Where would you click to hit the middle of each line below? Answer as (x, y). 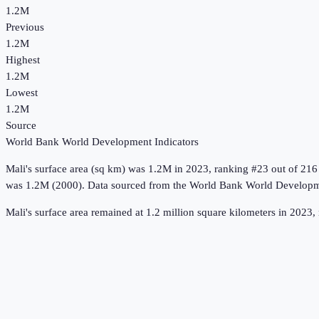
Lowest (22, 93)
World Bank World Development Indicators (102, 142)
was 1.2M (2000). (45, 185)
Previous (25, 27)
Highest (23, 60)
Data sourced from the (138, 185)
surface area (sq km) (80, 169)
